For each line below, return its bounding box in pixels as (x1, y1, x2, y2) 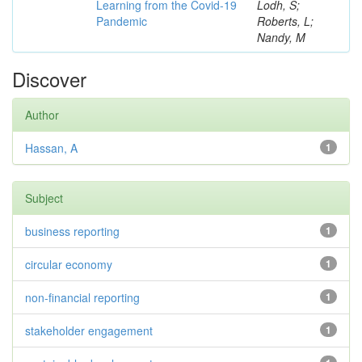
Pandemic (96, 13, 147, 29)
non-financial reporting (25, 289, 140, 305)
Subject (25, 190, 63, 206)
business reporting (25, 223, 120, 239)
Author (25, 107, 59, 123)
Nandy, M (257, 29, 305, 45)
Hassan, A (25, 140, 78, 156)
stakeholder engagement (25, 322, 153, 339)
